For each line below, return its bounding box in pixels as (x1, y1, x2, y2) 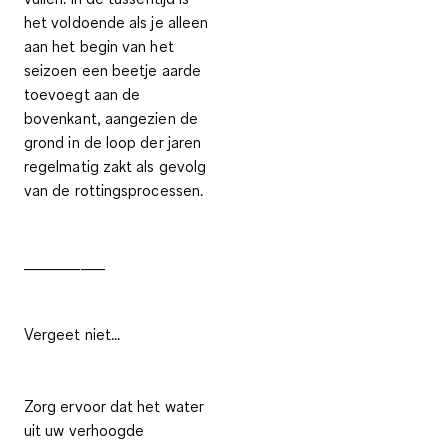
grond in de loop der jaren (24, 131, 202, 152)
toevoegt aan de (24, 83, 141, 104)
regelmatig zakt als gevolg (24, 155, 207, 176)
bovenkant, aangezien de (24, 107, 198, 128)
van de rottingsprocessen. (24, 179, 204, 200)
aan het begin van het (24, 35, 174, 56)
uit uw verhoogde (24, 419, 145, 440)
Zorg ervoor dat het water (24, 395, 205, 416)
